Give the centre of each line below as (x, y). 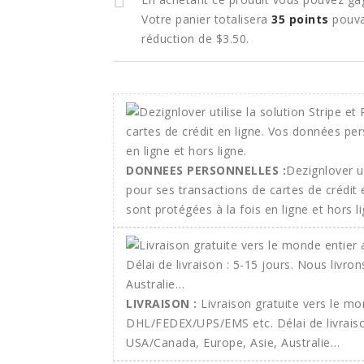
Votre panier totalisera (206, 19)
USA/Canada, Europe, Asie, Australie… (233, 342)
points (307, 19)
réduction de (179, 39)
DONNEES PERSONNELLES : (206, 170)
